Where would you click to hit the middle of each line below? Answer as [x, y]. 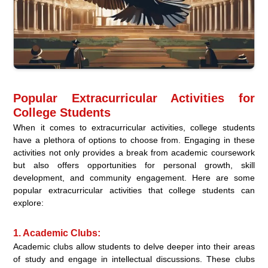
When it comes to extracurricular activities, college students [134, 128]
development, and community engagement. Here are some [134, 178]
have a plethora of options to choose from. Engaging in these [134, 140]
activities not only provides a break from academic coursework [134, 153]
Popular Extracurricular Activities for [134, 98]
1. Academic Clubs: [57, 233]
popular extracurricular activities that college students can [134, 191]
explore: [29, 203]
